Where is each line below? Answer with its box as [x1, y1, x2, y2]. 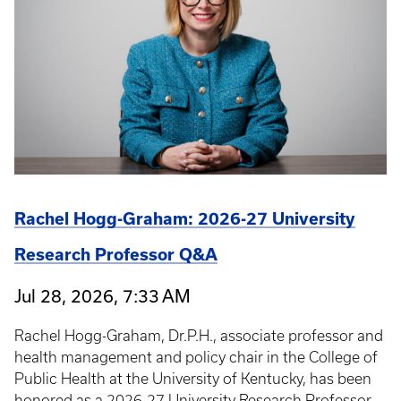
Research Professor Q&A [14, 245, 218, 265]
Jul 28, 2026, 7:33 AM [14, 286, 191, 307]
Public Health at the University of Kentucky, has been [14, 371, 371, 388]
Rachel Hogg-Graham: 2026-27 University [14, 209, 355, 229]
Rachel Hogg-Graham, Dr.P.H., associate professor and [14, 328, 383, 345]
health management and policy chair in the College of [14, 349, 378, 366]
